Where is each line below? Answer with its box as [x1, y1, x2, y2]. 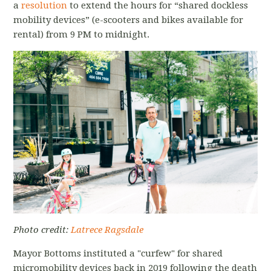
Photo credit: [13, 224, 71, 235]
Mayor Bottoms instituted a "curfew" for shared [13, 247, 223, 259]
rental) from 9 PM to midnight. [13, 29, 152, 40]
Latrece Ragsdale [71, 224, 144, 235]
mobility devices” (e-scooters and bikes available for [13, 15, 244, 25]
